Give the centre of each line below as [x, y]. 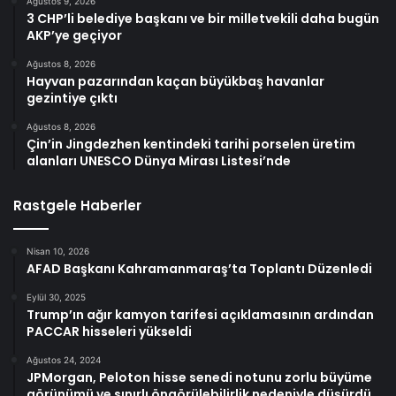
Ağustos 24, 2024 [64, 359]
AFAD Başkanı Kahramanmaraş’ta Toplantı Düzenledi [199, 268]
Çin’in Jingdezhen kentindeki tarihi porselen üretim [191, 144]
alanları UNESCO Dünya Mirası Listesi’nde [159, 160]
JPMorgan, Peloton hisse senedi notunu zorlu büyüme [199, 377]
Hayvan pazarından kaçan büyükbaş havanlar [175, 81]
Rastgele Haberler [77, 205]
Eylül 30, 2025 [56, 297]
